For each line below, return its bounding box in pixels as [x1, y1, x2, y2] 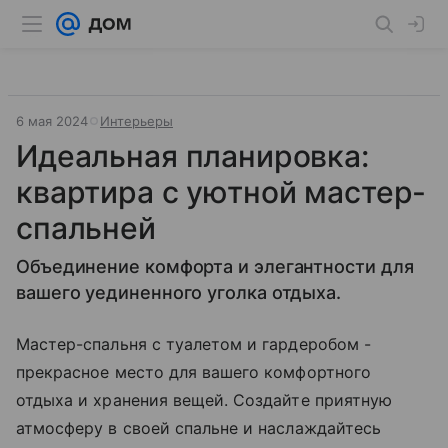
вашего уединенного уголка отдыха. [16, 282, 342, 303]
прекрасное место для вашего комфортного [16, 362, 371, 382]
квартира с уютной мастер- [16, 174, 427, 210]
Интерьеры [100, 113, 173, 129]
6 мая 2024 [16, 113, 88, 129]
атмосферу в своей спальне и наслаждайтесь [16, 418, 381, 438]
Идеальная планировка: [16, 138, 369, 174]
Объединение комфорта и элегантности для [16, 256, 414, 277]
